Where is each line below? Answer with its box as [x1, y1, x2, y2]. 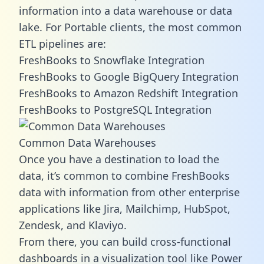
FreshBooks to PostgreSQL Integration [19, 102, 212, 117]
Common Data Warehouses [19, 135, 156, 150]
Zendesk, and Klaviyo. [19, 217, 127, 232]
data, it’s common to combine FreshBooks [19, 168, 230, 183]
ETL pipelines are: [19, 36, 106, 51]
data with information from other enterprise [19, 184, 240, 199]
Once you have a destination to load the [19, 151, 219, 166]
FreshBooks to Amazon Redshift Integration [19, 85, 238, 100]
